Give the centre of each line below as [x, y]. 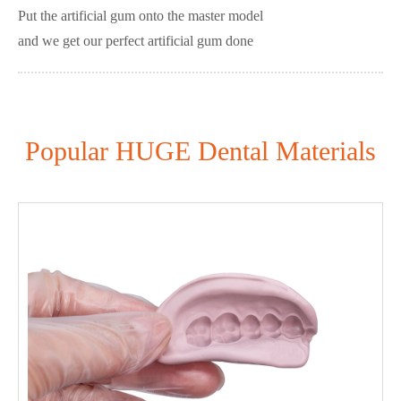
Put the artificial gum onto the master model [141, 15]
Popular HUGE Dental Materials [200, 150]
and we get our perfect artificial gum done [136, 40]
